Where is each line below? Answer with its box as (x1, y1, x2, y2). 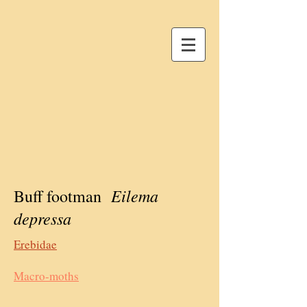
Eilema (111, 184, 158, 206)
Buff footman (14, 185, 111, 207)
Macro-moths (14, 268, 79, 284)
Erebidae (14, 236, 57, 252)
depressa (14, 207, 71, 229)
